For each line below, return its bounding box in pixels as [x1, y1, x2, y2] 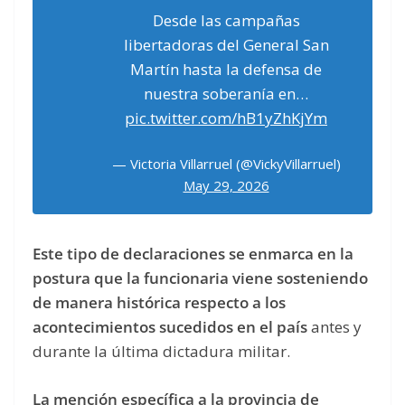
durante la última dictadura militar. [33, 341, 294, 363]
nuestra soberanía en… [144, 82, 308, 104]
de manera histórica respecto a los [33, 292, 286, 314]
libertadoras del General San [123, 33, 329, 55]
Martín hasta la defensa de [130, 58, 322, 80]
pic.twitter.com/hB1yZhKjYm [125, 107, 327, 128]
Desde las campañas [152, 9, 300, 31]
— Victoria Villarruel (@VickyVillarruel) [111, 155, 341, 174]
